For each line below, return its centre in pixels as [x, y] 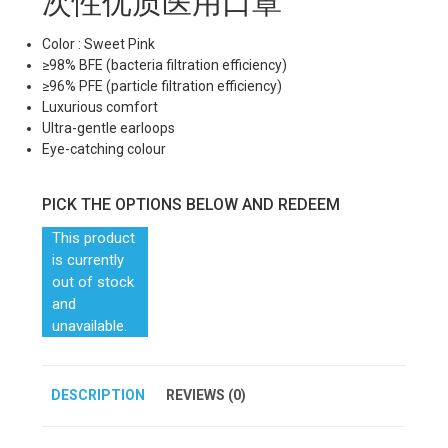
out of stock [93, 281]
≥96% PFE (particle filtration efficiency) [162, 85]
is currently [88, 259]
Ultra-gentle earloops [109, 127]
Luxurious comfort [100, 106]
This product [94, 237]
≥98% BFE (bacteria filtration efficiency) [165, 64]
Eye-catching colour [104, 148]
